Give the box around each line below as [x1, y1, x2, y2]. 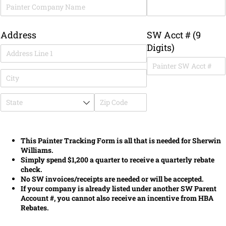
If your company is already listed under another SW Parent [21, 184, 217, 194]
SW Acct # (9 [146, 28, 201, 41]
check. [21, 164, 43, 175]
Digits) [146, 41, 175, 53]
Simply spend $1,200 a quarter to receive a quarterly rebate [21, 155, 215, 165]
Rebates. [21, 203, 49, 213]
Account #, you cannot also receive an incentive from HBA [21, 193, 214, 203]
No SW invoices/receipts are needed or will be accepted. [21, 174, 204, 184]
